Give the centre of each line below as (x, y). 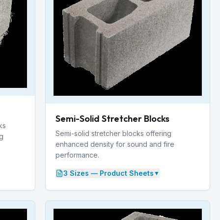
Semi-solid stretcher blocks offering (113, 133)
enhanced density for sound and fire (115, 144)
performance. (77, 155)
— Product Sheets (121, 173)
